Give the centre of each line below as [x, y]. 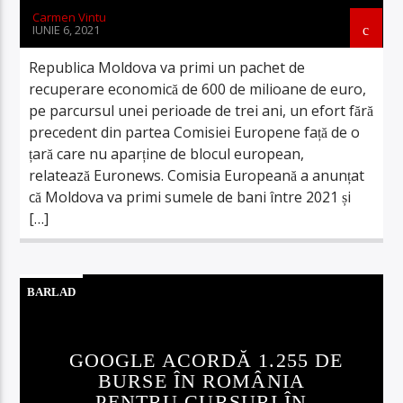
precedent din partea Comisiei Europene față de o [195, 132]
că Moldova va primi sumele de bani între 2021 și [190, 197]
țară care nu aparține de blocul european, [167, 153]
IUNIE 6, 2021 [67, 29]
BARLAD [52, 291]
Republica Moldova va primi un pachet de [167, 67]
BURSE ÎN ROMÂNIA [201, 381]
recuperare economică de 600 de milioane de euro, [198, 89]
